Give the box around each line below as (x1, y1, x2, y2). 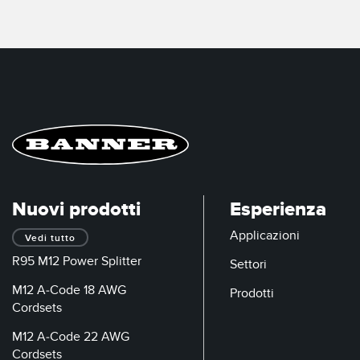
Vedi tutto (25, 231, 76, 244)
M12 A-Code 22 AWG (12, 328, 129, 345)
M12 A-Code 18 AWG (12, 281, 126, 298)
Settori (230, 256, 267, 272)
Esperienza (230, 197, 326, 222)
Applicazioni (230, 227, 300, 243)
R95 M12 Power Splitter (12, 252, 141, 269)
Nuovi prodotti (12, 197, 141, 222)
